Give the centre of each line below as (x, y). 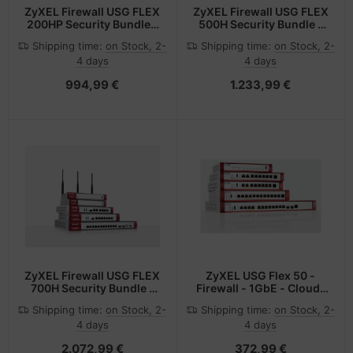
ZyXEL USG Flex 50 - (261, 276)
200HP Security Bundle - (92, 24)
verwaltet (260, 301)
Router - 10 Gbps (261, 36)
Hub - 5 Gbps (93, 36)
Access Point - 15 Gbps (93, 301)
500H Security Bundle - (260, 24)
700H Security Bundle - (92, 288)
